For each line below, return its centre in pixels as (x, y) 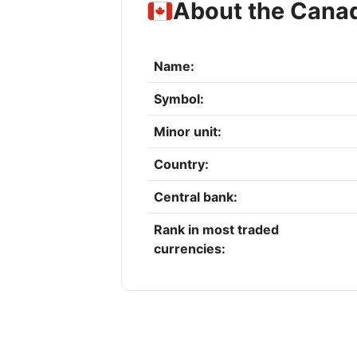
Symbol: (179, 99)
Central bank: (196, 197)
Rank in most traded (216, 230)
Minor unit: (188, 132)
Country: (181, 165)
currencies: (190, 249)
